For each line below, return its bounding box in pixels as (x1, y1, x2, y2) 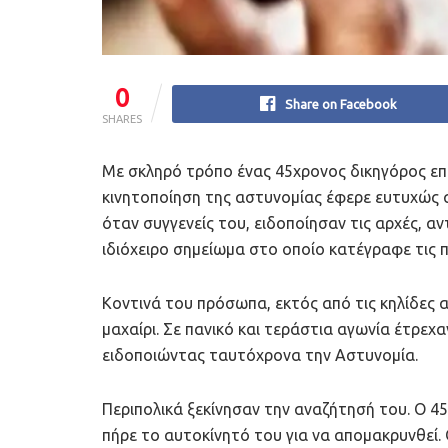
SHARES (102, 113, 142, 126)
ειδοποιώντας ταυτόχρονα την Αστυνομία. (102, 346, 418, 365)
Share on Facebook (285, 97, 397, 112)
